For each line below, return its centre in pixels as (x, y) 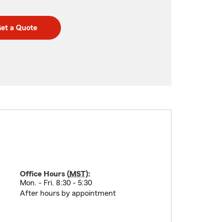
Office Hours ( (44, 174)
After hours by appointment (68, 193)
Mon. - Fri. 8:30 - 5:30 (56, 183)
